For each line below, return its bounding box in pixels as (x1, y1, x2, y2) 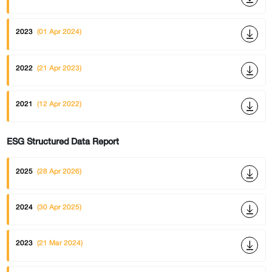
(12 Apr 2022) (36, 97, 81, 110)
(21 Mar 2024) (36, 236, 83, 250)
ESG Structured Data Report (6, 134, 119, 150)
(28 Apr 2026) (36, 164, 81, 177)
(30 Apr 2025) (36, 200, 81, 213)
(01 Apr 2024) (36, 25, 81, 38)
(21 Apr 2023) (36, 61, 81, 74)
